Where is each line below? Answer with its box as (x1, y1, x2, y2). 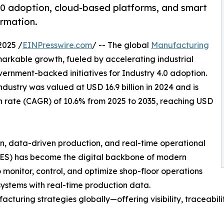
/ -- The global (92, 40, 151, 50)
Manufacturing (151, 40, 209, 50)
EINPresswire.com (22, 40, 92, 50)
